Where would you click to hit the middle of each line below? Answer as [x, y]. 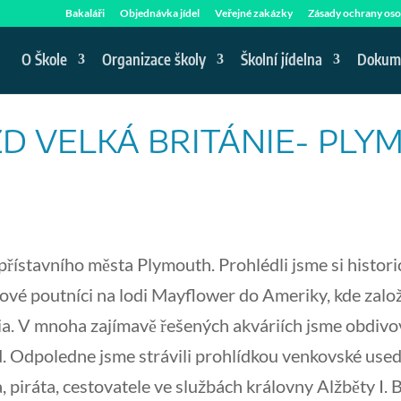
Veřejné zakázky [253, 13]
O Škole [45, 59]
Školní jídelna [282, 59]
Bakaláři [85, 13]
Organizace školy [154, 59]
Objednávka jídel [159, 13]
